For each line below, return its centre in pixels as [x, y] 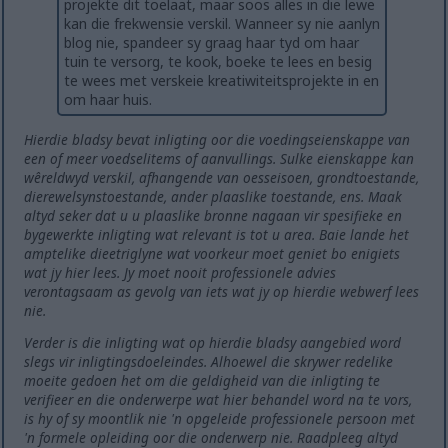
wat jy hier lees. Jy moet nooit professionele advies [180, 272]
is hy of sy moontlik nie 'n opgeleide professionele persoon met [220, 419]
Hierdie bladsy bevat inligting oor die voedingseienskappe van [217, 139]
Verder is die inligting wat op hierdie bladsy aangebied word [213, 343]
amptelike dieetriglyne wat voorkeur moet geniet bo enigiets [212, 253]
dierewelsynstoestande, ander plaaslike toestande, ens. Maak [213, 196]
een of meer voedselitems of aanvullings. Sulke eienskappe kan [219, 158]
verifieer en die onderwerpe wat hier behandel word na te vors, [218, 400]
